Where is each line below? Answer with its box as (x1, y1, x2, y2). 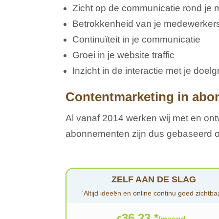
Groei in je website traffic (72, 50, 175, 61)
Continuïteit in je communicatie (72, 34, 201, 45)
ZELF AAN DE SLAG (111, 174, 196, 184)
